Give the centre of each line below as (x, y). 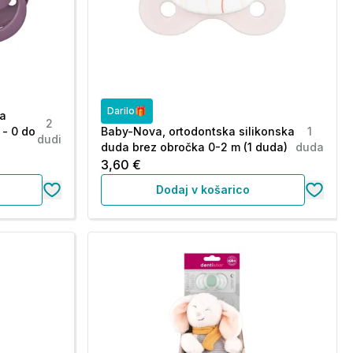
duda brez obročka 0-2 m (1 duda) (194, 147)
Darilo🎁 (126, 111)
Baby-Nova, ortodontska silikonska (197, 131)
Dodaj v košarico (203, 190)
